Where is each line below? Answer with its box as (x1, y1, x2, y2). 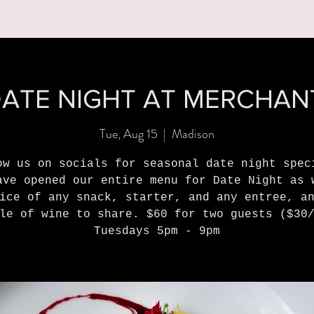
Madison (172, 125, 214, 144)
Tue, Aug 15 (100, 125, 158, 144)
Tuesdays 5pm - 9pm (94, 225, 220, 238)
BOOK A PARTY (67, 39, 147, 51)
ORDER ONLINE (167, 39, 249, 51)
